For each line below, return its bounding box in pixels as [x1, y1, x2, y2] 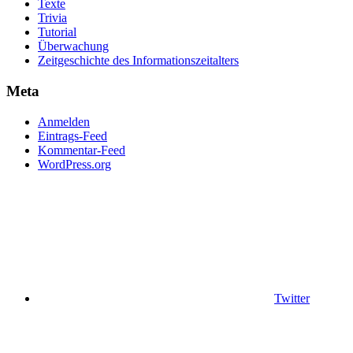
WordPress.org [38, 157, 111, 171]
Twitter [274, 291, 310, 305]
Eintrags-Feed [38, 128, 107, 143]
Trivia [38, 11, 67, 25]
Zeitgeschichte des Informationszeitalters [38, 54, 239, 68]
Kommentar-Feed [38, 143, 125, 157]
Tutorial [38, 25, 76, 39]
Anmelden [38, 114, 90, 128]
